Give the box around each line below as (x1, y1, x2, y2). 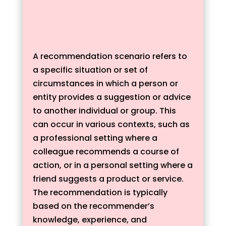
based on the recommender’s (32, 200, 154, 212)
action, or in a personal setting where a (32, 159, 193, 171)
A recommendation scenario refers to (32, 50, 187, 62)
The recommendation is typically (32, 187, 167, 198)
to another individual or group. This (32, 105, 176, 117)
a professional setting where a (32, 132, 157, 144)
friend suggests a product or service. (32, 173, 184, 185)
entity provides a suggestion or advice (32, 91, 191, 103)
